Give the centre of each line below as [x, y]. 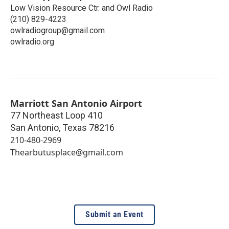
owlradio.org [32, 41]
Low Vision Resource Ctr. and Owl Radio [82, 8]
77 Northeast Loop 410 [56, 115]
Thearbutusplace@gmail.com [67, 152]
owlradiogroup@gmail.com [58, 30]
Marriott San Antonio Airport [76, 103]
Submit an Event [114, 214]
